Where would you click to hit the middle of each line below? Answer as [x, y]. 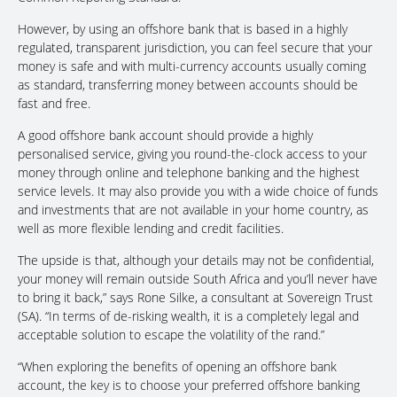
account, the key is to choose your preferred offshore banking [189, 385]
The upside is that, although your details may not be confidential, [196, 261]
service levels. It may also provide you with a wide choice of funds [198, 191]
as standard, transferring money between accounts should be [188, 85]
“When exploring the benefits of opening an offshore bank [177, 367]
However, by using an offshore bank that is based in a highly [183, 29]
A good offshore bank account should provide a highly [165, 136]
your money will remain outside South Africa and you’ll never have [198, 279]
